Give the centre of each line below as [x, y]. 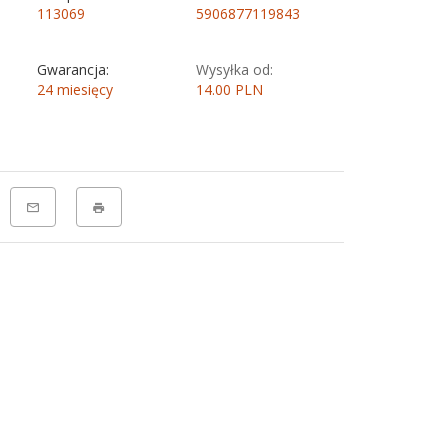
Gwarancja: [72, 69]
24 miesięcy [74, 89]
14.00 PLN [229, 89]
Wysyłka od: [234, 69]
